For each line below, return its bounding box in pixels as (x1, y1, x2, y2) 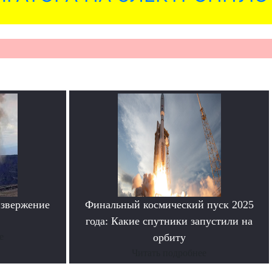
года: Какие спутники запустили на (86, 215, 253, 228)
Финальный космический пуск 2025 (84, 199, 254, 211)
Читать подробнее (132, 248, 206, 259)
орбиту (152, 231, 186, 244)
